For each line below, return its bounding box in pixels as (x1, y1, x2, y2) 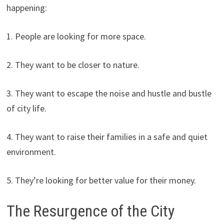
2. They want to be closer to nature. (6, 58, 139, 70)
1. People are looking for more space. (6, 30, 146, 42)
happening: (6, 1, 47, 13)
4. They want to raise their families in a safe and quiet (6, 130, 207, 142)
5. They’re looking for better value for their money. (6, 174, 196, 186)
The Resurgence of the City (6, 201, 174, 220)
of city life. (6, 102, 46, 114)
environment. (6, 145, 56, 157)
